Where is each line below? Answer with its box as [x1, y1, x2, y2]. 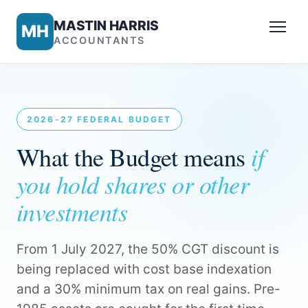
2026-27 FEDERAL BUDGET [27, 114, 172, 125]
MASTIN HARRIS [54, 16, 159, 34]
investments [16, 195, 128, 229]
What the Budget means [16, 140, 252, 174]
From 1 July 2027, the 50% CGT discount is [16, 241, 279, 258]
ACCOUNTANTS [54, 34, 146, 46]
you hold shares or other [16, 167, 250, 201]
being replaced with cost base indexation [16, 261, 272, 278]
